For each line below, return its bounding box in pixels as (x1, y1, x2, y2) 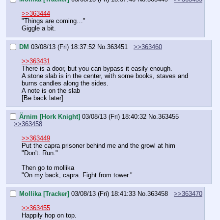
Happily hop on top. (22, 211, 77, 219)
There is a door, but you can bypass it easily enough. (22, 64, 172, 72)
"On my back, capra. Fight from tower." (22, 171, 133, 179)
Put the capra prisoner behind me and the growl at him (22, 141, 175, 149)
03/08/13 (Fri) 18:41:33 (71, 190, 136, 198)
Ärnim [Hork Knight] (19, 113, 80, 121)
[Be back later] (22, 94, 63, 102)
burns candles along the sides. (22, 79, 109, 87)
